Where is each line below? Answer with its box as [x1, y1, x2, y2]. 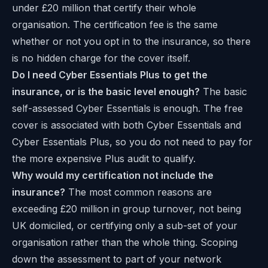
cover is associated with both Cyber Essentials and [12, 119, 241, 132]
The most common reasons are [65, 186, 212, 199]
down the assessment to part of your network [12, 253, 221, 266]
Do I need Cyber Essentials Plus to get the [12, 69, 208, 81]
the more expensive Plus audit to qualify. [12, 153, 196, 165]
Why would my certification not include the [12, 169, 214, 182]
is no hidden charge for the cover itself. [12, 52, 190, 65]
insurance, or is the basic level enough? [12, 86, 200, 98]
